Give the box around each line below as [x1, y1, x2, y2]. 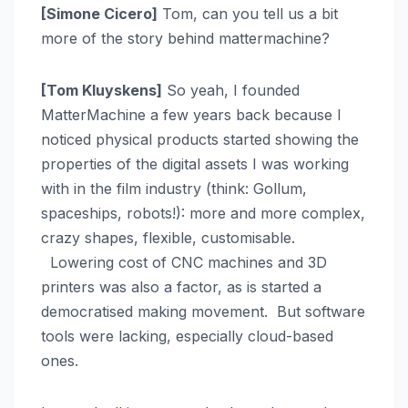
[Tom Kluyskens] [41, 81, 162, 100]
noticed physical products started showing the [41, 130, 359, 149]
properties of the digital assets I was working [41, 155, 349, 174]
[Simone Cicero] [41, 5, 158, 24]
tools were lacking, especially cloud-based [41, 327, 333, 346]
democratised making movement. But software [41, 302, 365, 321]
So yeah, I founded [162, 81, 300, 100]
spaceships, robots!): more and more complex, [41, 204, 365, 223]
